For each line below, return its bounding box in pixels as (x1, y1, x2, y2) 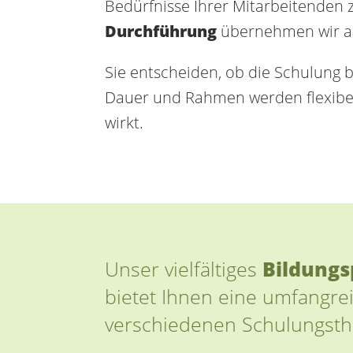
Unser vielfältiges (105, 255, 262, 282)
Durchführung (105, 20, 217, 42)
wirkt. (105, 112, 143, 133)
